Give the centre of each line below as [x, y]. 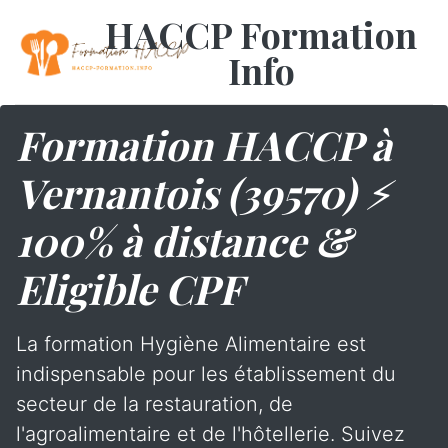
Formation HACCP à [204, 144]
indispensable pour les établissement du [206, 374]
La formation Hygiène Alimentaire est [191, 344]
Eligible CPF [129, 288]
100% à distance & [183, 240]
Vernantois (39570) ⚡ [203, 192]
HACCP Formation [261, 34]
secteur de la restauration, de [154, 404]
